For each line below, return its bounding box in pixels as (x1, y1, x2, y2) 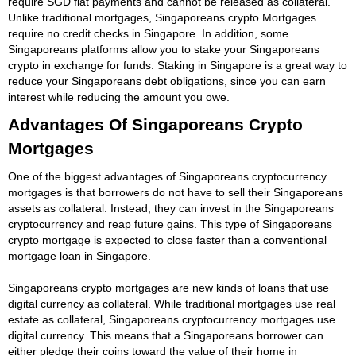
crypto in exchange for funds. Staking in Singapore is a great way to (8, 58, 347, 72)
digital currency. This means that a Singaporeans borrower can (8, 328, 323, 342)
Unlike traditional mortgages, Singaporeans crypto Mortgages (8, 10, 316, 24)
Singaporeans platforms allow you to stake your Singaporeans (8, 42, 319, 56)
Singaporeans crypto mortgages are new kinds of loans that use (8, 281, 329, 294)
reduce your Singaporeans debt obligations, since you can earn (8, 74, 326, 87)
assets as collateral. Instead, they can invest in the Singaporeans (8, 201, 334, 215)
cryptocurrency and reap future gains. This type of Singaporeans (8, 217, 332, 230)
